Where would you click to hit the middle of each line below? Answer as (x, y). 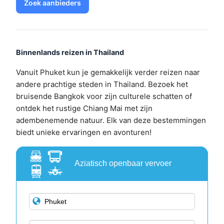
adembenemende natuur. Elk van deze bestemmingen (111, 120)
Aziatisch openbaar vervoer (123, 163)
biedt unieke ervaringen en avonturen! (84, 132)
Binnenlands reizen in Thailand (70, 52)
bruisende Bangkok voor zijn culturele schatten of (104, 96)
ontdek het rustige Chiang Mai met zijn (84, 108)
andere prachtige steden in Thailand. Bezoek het (102, 84)
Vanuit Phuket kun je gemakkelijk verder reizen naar (108, 72)
